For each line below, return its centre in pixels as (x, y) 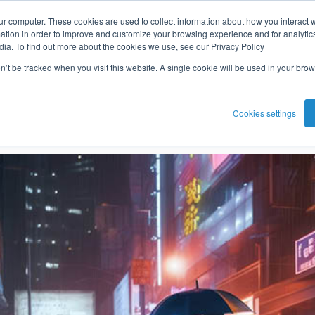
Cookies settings (264, 113)
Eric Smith (81, 108)
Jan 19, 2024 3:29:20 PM (192, 108)
